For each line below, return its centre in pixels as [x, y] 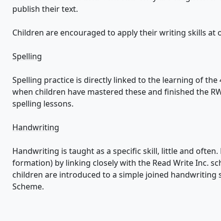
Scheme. [29, 187]
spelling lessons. [43, 104]
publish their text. [45, 9]
